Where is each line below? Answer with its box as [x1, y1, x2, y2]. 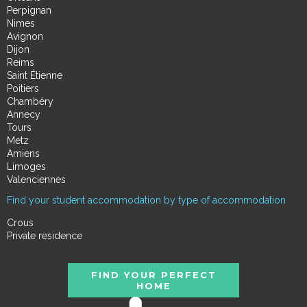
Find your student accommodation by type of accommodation [7, 195, 286, 206]
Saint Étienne [7, 70, 62, 82]
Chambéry [7, 96, 53, 108]
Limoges [7, 161, 46, 173]
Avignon [7, 31, 43, 42]
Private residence [7, 230, 82, 242]
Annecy [7, 109, 40, 121]
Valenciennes [7, 174, 66, 186]
